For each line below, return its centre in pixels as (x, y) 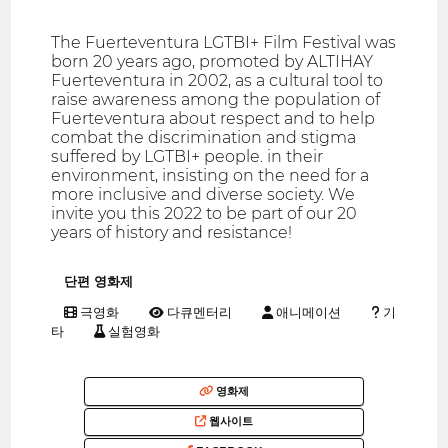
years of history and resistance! (172, 232)
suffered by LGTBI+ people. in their (187, 156)
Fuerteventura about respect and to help (213, 118)
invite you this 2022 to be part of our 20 (204, 213)
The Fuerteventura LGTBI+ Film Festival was (224, 42)
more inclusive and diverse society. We (203, 194)
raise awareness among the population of (216, 99)
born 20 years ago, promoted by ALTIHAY (212, 61)
